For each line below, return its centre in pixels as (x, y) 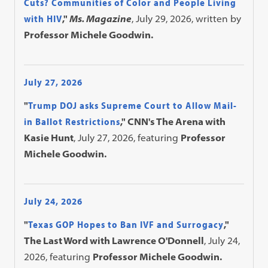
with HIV (43, 19)
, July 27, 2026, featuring (127, 138)
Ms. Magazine (101, 19)
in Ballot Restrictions (72, 121)
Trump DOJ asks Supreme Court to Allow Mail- (133, 105)
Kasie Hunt (49, 138)
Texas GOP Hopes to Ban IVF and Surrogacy (126, 224)
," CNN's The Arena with (173, 121)
